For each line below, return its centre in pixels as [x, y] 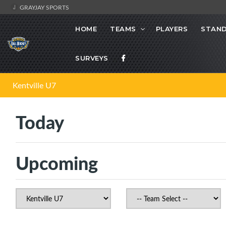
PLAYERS [172, 29]
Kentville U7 [34, 86]
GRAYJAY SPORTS [44, 7]
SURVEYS [92, 58]
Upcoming [57, 163]
